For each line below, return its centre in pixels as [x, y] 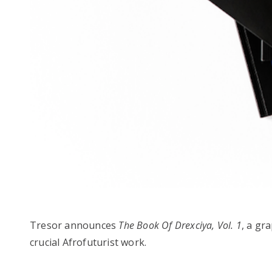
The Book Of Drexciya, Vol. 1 [180, 226]
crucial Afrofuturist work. [88, 243]
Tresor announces [74, 226]
